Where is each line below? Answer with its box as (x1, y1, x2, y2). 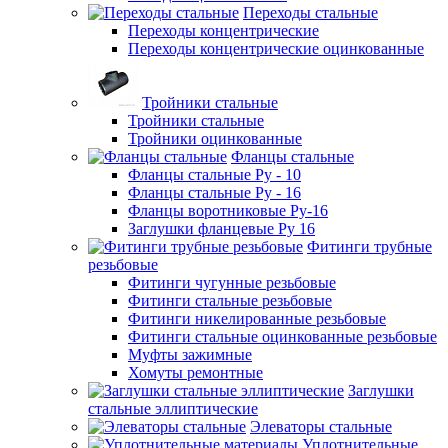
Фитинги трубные (307, 237, 432, 255)
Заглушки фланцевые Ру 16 (128, 219, 315, 237)
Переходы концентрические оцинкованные (128, 39, 424, 57)
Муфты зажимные (128, 345, 252, 363)
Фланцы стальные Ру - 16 (128, 183, 301, 201)
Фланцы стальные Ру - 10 (128, 165, 301, 183)
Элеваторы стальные (250, 417, 392, 435)
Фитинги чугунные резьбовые (128, 273, 336, 291)
